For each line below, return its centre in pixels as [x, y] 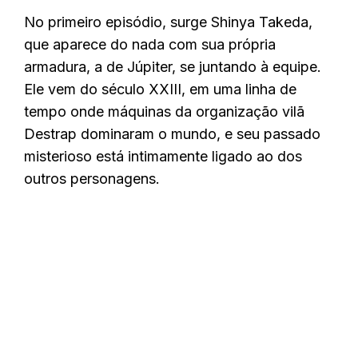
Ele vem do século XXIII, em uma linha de [160, 89]
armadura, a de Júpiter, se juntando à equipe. [173, 67]
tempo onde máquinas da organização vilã [164, 112]
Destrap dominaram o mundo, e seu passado [172, 134]
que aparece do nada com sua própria [150, 45]
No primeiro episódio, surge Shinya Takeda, [168, 22]
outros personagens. [94, 179]
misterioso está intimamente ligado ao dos [163, 157]
